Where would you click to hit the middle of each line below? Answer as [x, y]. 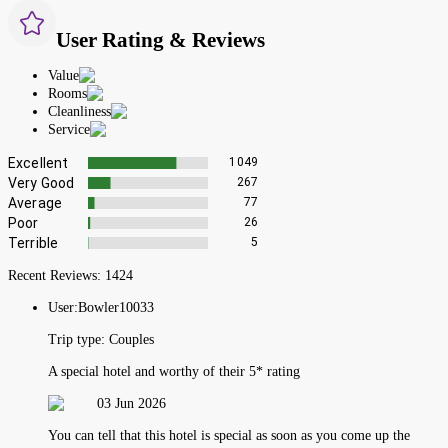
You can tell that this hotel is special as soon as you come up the [229, 435]
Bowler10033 [116, 307]
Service [69, 129]
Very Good [41, 182]
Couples [131, 339]
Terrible [33, 242]
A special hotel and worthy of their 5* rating [174, 371]
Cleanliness [79, 111]
